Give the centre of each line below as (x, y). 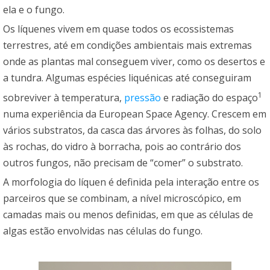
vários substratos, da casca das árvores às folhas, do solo (132, 130)
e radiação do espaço (209, 98)
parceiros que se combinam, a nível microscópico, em (122, 199)
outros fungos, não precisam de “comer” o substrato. (123, 163)
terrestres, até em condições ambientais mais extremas (127, 45)
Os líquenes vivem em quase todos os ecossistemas (118, 29)
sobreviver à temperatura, (64, 98)
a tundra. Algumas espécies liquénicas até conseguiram (127, 77)
